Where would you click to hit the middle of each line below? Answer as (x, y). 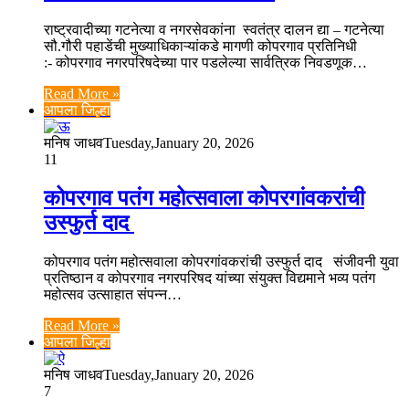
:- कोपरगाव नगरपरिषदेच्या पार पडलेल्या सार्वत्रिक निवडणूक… (205, 62)
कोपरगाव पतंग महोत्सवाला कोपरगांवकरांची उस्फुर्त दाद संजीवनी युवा (221, 261)
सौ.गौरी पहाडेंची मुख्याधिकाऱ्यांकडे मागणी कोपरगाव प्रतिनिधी (200, 46)
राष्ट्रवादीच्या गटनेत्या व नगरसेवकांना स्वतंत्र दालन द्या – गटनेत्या (214, 29)
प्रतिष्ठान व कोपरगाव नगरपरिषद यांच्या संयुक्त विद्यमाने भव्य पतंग (210, 278)
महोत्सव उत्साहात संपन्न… (113, 294)
